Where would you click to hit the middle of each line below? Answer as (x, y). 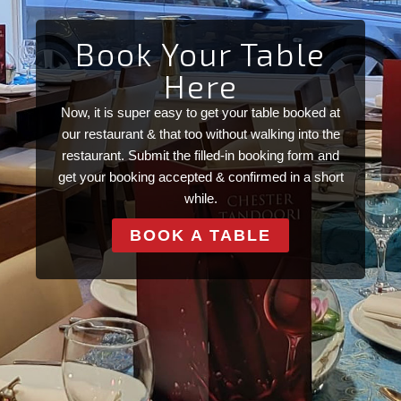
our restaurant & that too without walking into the (200, 133)
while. (200, 198)
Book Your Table (200, 53)
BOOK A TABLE (200, 235)
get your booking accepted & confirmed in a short (200, 176)
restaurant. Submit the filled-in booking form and (200, 155)
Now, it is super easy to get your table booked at (200, 112)
